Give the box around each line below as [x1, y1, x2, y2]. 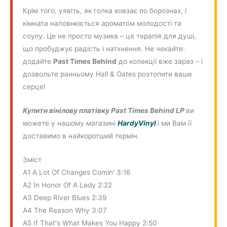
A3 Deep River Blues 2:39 [23, 194, 107, 202]
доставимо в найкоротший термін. [23, 132, 140, 140]
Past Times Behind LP [111, 106, 185, 115]
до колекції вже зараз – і [117, 57, 203, 66]
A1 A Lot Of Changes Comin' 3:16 [23, 168, 131, 177]
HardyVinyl [118, 119, 157, 128]
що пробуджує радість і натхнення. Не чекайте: [23, 45, 185, 53]
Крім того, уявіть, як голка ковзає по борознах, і [23, 7, 187, 15]
